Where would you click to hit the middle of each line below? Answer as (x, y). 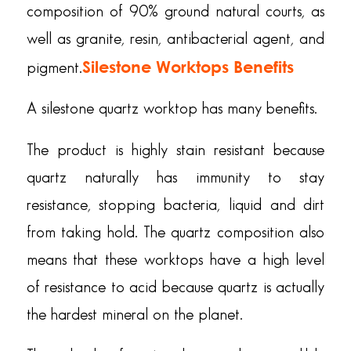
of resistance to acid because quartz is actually (175, 287)
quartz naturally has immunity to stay (175, 177)
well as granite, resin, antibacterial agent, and (175, 39)
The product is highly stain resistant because (175, 150)
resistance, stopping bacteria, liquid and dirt (175, 205)
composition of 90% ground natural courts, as (175, 11)
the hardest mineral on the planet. (134, 315)
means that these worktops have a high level (175, 260)
